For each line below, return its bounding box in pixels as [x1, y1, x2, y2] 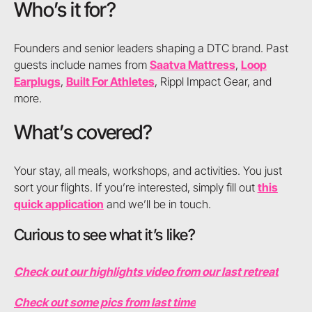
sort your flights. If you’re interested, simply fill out [13, 180, 258, 195]
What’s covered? [13, 119, 153, 144]
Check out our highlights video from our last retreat [13, 264, 279, 279]
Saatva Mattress [149, 58, 235, 72]
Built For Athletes [65, 75, 155, 89]
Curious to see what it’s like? [13, 225, 196, 244]
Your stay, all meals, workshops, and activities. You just [13, 164, 282, 178]
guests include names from [13, 58, 150, 72]
